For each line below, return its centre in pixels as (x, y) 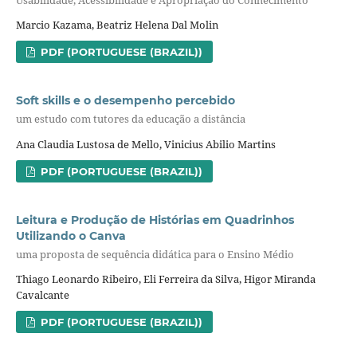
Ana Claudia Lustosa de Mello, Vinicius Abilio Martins (145, 144)
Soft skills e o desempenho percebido (125, 100)
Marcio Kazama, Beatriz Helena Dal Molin (117, 25)
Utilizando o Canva (71, 235)
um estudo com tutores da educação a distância (130, 119)
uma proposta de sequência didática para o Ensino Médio (155, 254)
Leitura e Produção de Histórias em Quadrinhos (155, 220)
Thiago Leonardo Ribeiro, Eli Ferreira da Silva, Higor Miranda (165, 279)
